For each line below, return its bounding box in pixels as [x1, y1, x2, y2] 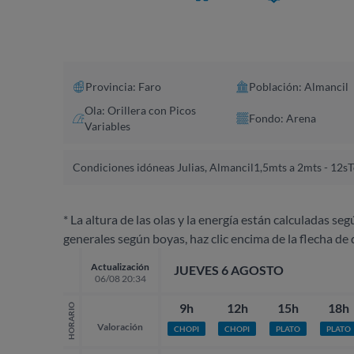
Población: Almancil [249, 79, 348, 93]
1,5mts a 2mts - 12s [254, 160, 348, 174]
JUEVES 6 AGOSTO [174, 262, 284, 277]
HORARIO [66, 301, 76, 340]
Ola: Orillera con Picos [84, 103, 196, 117]
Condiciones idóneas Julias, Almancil [73, 160, 254, 174]
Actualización [91, 260, 149, 273]
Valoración [97, 320, 143, 333]
